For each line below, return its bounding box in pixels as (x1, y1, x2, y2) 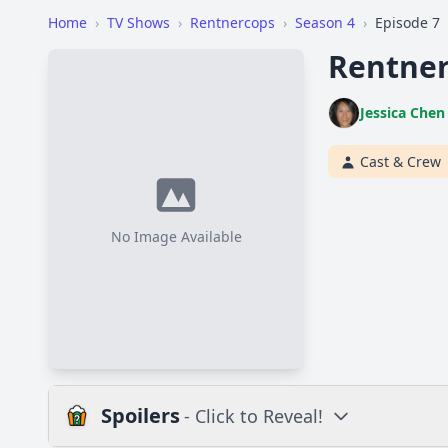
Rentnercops (190, 13, 275, 32)
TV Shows (107, 13, 170, 32)
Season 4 (295, 13, 355, 32)
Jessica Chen (360, 103, 445, 122)
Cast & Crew (360, 152, 441, 171)
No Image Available (110, 227, 242, 246)
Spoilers (101, 402, 180, 429)
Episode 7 (375, 13, 440, 32)
